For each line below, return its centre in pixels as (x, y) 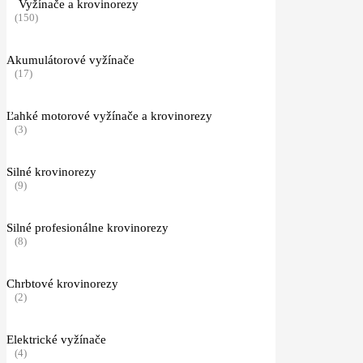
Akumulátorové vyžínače (70, 60)
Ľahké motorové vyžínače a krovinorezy (109, 115)
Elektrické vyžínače (56, 339)
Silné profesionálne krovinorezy (88, 227)
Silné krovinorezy (51, 171)
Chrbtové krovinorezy (62, 283)
